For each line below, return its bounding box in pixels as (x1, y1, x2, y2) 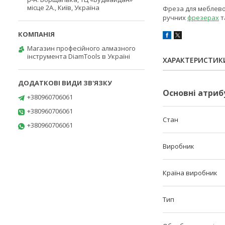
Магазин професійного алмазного (27, 44, 136, 53)
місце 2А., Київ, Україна (27, 3, 99, 12)
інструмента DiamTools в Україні (27, 52, 130, 61)
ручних (163, 13, 187, 23)
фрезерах (187, 13, 219, 23)
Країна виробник (163, 168, 217, 178)
